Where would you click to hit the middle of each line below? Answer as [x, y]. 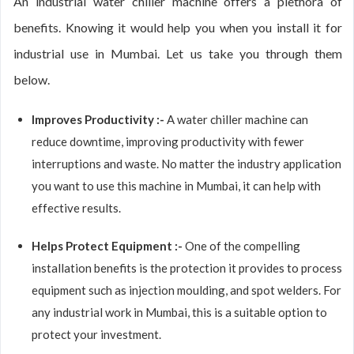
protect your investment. [96, 334]
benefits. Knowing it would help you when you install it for [178, 27]
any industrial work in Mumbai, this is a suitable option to [179, 312]
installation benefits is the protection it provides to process [187, 268]
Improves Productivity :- [99, 119]
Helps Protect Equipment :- [108, 246]
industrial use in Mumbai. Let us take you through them [178, 53]
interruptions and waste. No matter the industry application [186, 164]
